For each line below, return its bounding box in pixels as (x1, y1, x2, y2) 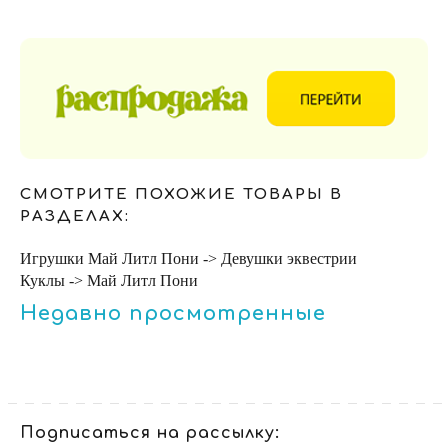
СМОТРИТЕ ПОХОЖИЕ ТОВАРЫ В (20, 186, 343, 204)
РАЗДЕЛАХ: (20, 208, 130, 226)
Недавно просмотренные (20, 302, 326, 326)
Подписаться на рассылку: (20, 424, 280, 443)
